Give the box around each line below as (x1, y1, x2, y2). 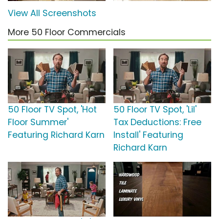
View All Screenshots (8, 7, 96, 19)
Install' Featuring (113, 129, 183, 141)
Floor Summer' (8, 116, 68, 128)
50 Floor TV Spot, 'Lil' (113, 103, 197, 115)
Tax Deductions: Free (113, 116, 201, 128)
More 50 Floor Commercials (8, 26, 126, 38)
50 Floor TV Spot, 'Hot (8, 103, 97, 115)
